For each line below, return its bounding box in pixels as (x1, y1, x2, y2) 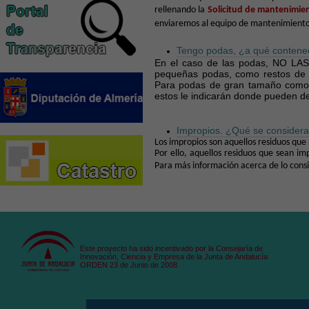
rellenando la (154, 4, 208, 15)
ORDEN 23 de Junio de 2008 (80, 261, 177, 269)
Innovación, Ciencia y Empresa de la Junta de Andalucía (80, 252, 268, 261)
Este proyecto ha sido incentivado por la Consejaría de (80, 244, 263, 252)
